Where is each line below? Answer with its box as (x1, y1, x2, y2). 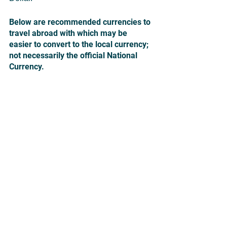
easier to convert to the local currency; (9, 40, 150, 50)
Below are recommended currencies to (9, 17, 153, 27)
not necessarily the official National (9, 51, 139, 61)
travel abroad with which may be (9, 28, 129, 39)
